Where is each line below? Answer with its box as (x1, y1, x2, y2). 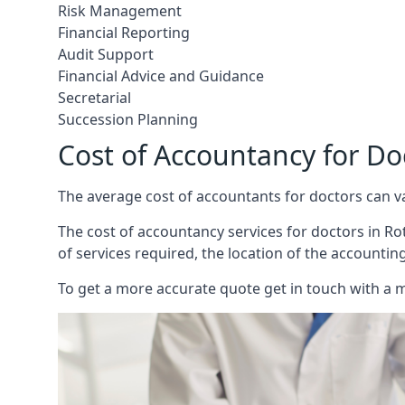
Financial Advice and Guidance (58, 66, 264, 87)
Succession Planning (58, 109, 198, 130)
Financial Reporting (58, 23, 190, 43)
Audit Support (58, 44, 154, 65)
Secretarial (58, 88, 131, 108)
